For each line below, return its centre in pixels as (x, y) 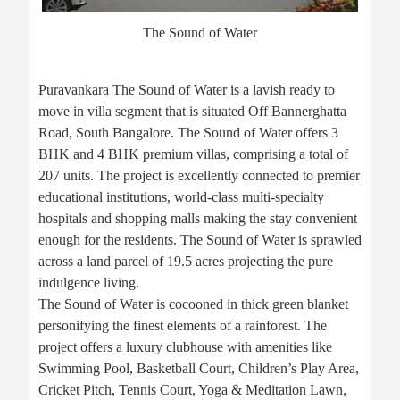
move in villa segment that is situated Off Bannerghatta (192, 111)
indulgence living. (89, 282)
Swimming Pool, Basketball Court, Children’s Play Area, (199, 368)
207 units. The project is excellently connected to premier (199, 175)
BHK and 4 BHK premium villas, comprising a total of (193, 154)
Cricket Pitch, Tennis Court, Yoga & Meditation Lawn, (192, 389)
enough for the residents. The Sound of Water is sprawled (200, 239)
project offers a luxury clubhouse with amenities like (185, 346)
